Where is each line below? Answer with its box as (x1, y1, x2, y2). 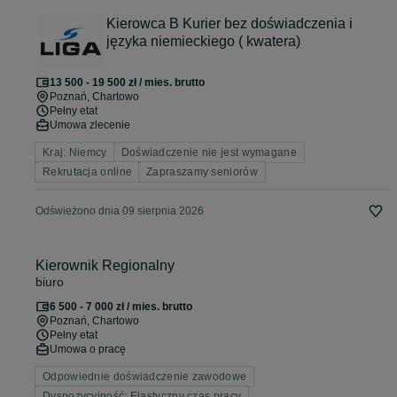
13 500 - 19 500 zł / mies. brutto (50, 76, 205, 90)
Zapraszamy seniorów (146, 166, 258, 179)
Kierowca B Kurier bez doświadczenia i (106, 16, 353, 32)
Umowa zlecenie (50, 119, 130, 132)
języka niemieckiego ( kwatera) (106, 34, 300, 50)
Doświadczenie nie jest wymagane (121, 146, 297, 160)
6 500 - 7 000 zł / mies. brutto (50, 300, 192, 314)
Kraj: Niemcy (43, 146, 107, 160)
